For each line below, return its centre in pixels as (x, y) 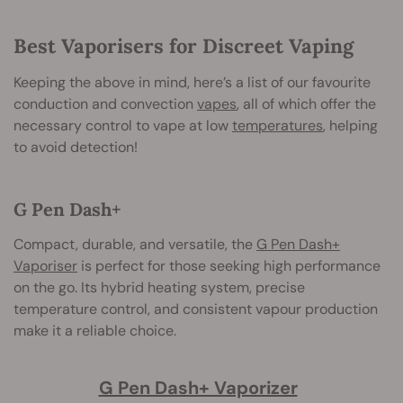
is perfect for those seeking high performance (229, 265)
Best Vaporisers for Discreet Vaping (184, 45)
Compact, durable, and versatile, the (135, 244)
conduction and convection (105, 103)
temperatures (278, 125)
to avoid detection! (76, 147)
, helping (350, 125)
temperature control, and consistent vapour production (196, 309)
